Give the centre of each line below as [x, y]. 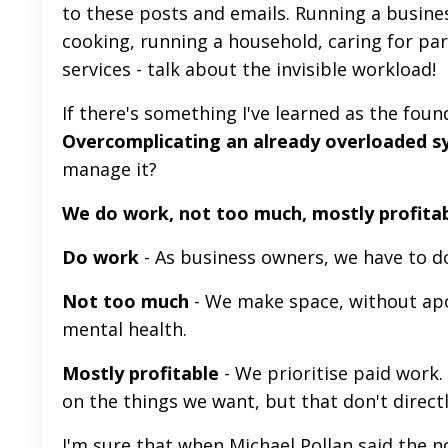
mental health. [127, 328]
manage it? [114, 168]
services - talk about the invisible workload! [251, 68]
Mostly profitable [143, 372]
